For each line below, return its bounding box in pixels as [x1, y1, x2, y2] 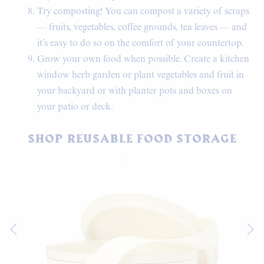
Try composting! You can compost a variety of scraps [37, 5, 249, 18]
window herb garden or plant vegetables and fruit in [37, 69, 244, 82]
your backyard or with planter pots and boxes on [37, 85, 232, 98]
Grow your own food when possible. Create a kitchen [37, 53, 249, 66]
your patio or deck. [37, 101, 113, 114]
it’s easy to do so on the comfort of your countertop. [37, 37, 243, 50]
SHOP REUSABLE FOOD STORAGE [27, 131, 237, 147]
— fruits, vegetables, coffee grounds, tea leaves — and [37, 21, 247, 34]
